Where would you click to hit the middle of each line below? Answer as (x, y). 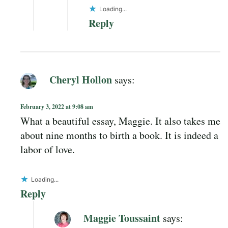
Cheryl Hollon (81, 79)
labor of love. (48, 150)
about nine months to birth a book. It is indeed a (119, 135)
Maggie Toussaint (122, 218)
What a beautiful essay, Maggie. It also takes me (120, 121)
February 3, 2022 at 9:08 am (57, 107)
